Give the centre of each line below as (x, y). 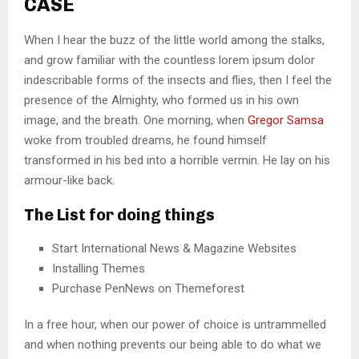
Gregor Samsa (286, 120)
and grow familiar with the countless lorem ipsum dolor (169, 60)
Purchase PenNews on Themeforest (148, 288)
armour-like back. (69, 180)
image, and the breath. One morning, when (136, 120)
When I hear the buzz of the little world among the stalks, (174, 40)
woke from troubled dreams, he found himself (145, 140)
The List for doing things (119, 214)
